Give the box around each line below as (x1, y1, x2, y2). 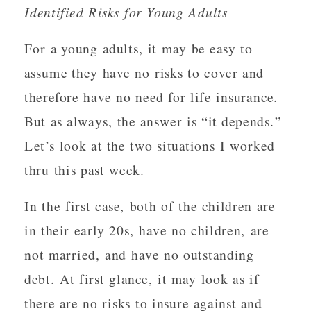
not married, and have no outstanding (24, 244, 254, 264)
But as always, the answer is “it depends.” (24, 111, 282, 131)
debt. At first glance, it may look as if (24, 269, 260, 288)
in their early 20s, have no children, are (24, 220, 269, 239)
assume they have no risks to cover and (24, 62, 264, 82)
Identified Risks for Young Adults (24, 3, 228, 22)
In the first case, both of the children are (24, 196, 276, 215)
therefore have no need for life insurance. (24, 87, 278, 106)
